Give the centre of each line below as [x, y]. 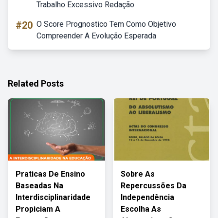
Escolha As [141, 209]
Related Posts [36, 83]
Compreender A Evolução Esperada [96, 36]
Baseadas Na [39, 186]
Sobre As [138, 174]
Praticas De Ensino [50, 174]
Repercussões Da [154, 186]
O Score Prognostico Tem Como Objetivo [106, 24]
